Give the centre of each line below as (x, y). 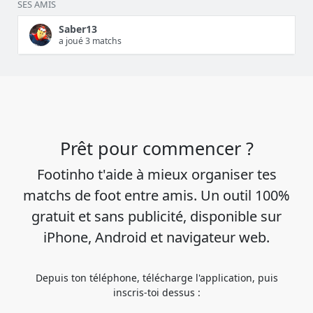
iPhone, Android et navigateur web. (156, 238)
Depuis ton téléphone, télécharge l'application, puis (156, 278)
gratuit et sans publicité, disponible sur (156, 217)
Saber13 (78, 29)
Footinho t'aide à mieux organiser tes (156, 175)
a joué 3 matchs (90, 41)
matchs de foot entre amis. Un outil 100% (156, 196)
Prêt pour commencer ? (156, 148)
